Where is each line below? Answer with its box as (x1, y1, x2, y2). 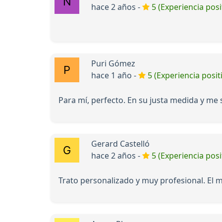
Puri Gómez (91, 57, 135, 69)
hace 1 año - (91, 69, 138, 81)
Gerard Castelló (91, 138, 150, 149)
